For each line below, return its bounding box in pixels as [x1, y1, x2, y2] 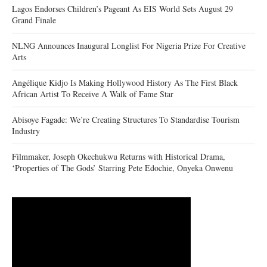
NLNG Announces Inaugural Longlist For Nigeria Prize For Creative [12, 39, 246, 51]
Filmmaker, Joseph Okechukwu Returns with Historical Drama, [12, 150, 225, 162]
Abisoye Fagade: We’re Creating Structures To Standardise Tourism [12, 113, 240, 125]
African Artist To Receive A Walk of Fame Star [12, 88, 173, 100]
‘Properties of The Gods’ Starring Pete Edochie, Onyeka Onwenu [12, 162, 233, 173]
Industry [12, 125, 40, 136]
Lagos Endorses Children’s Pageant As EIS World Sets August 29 [12, 2, 233, 14]
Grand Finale [12, 14, 56, 26]
